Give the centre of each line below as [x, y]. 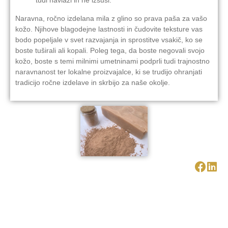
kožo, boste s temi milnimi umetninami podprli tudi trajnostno [112, 61]
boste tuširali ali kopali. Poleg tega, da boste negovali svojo [110, 50]
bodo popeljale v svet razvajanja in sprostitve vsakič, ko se [109, 39]
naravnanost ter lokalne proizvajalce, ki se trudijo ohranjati [109, 72]
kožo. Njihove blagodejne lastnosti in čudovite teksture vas [109, 29]
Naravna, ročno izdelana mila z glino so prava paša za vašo [111, 18]
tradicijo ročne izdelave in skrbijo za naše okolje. [93, 82]
